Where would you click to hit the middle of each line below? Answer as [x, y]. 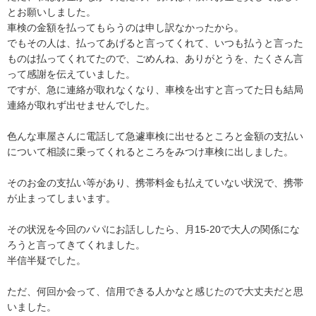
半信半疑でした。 [47, 261]
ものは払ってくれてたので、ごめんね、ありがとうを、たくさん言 [155, 59]
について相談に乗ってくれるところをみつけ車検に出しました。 [150, 152]
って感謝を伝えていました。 [71, 74]
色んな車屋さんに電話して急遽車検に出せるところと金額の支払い [155, 136]
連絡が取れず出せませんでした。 [81, 105]
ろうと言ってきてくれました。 [76, 245]
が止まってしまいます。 [61, 199]
